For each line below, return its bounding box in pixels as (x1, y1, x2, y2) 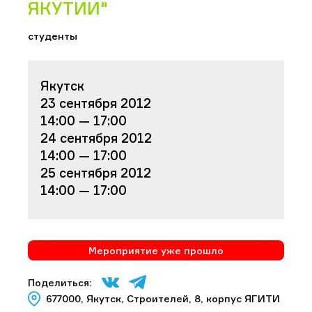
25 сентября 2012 (40, 164, 151, 180)
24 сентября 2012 (40, 130, 152, 146)
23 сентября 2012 (40, 95, 151, 111)
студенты (28, 29, 77, 42)
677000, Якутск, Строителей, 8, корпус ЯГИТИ (46, 292, 280, 305)
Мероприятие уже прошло (88, 244, 224, 256)
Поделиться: (28, 276, 92, 288)
